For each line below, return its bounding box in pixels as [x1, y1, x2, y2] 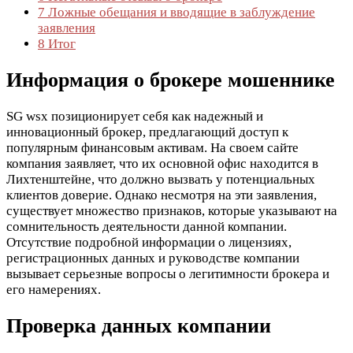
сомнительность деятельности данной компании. [6, 219, 287, 235]
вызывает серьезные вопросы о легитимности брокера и [6, 266, 329, 282]
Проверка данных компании [6, 314, 271, 338]
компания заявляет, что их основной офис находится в [6, 156, 318, 172]
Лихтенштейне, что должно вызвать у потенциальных [6, 172, 315, 188]
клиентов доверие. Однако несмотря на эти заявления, [6, 188, 317, 203]
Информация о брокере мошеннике [6, 68, 335, 91]
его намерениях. [6, 282, 101, 298]
